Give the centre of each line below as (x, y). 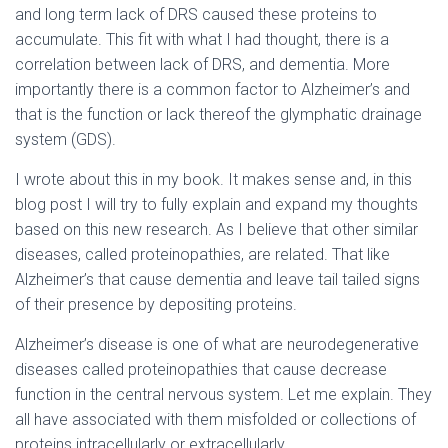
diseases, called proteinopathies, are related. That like (202, 254)
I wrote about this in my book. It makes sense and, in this (213, 179)
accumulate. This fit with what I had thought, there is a (202, 39)
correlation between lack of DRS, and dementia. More (202, 64)
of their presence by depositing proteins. (156, 304)
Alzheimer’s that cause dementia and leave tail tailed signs (217, 279)
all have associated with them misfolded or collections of (215, 419)
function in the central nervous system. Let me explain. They (223, 394)
